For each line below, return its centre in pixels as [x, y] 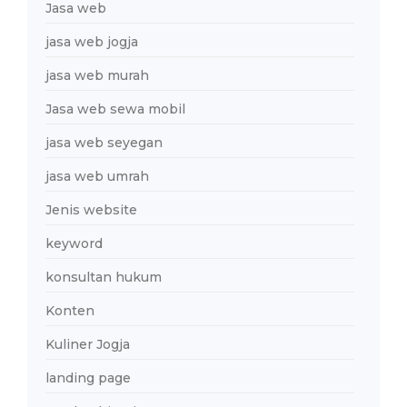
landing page [88, 377]
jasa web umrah [97, 176]
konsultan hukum [104, 277]
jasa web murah [97, 75]
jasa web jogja [92, 41]
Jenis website [91, 209]
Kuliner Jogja [88, 344]
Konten [70, 310]
